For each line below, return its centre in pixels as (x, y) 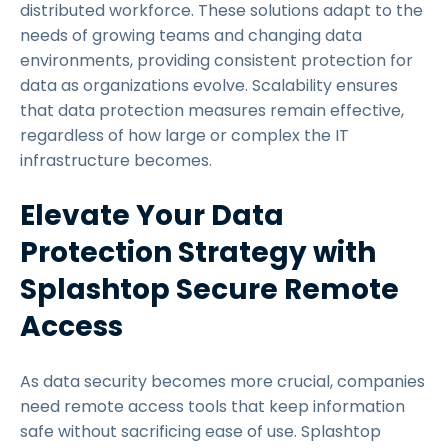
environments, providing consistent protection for (216, 60)
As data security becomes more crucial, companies (222, 381)
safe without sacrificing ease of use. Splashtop (200, 431)
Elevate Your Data (152, 215)
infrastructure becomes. (118, 160)
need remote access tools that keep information (212, 406)
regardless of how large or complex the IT (184, 135)
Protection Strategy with (198, 252)
